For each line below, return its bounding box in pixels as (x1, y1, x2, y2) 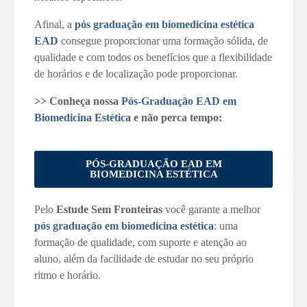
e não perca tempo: (131, 111, 225, 123)
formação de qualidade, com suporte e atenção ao (34, 236, 247, 248)
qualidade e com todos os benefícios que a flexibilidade (34, 51, 272, 63)
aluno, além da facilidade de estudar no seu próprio (34, 252, 254, 265)
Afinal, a (34, 18, 75, 30)
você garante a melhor (162, 203, 260, 215)
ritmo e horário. (34, 269, 101, 281)
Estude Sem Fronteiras (56, 203, 162, 215)
